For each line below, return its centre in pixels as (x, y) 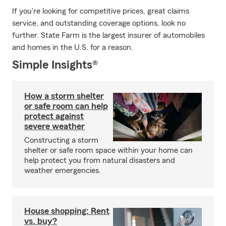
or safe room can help (66, 106)
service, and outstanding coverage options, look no (99, 23)
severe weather (54, 126)
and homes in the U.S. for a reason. (73, 47)
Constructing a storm (61, 140)
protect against (54, 116)
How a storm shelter (64, 96)
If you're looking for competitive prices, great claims (101, 11)
